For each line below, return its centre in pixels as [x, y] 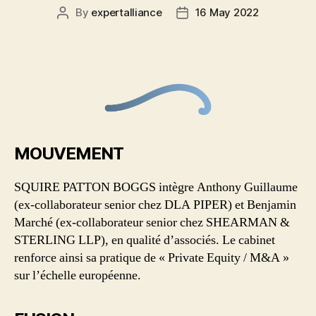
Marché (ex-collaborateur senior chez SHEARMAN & [152, 222]
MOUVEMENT [69, 153]
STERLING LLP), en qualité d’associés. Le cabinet [145, 240]
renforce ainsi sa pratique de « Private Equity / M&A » [152, 257]
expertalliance [127, 12]
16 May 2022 [227, 12]
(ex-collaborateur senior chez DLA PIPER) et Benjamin [155, 205]
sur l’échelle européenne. [78, 275]
